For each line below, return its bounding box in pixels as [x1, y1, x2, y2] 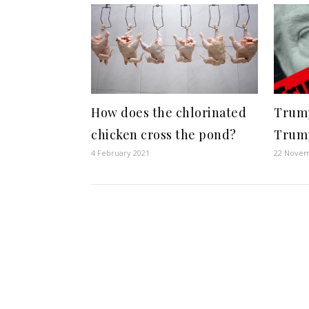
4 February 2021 [91, 148, 150, 158]
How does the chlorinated [91, 104, 246, 121]
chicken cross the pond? [91, 126, 237, 143]
